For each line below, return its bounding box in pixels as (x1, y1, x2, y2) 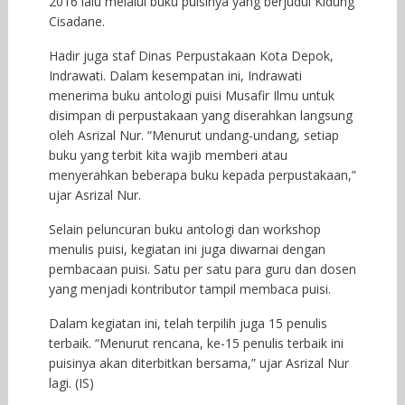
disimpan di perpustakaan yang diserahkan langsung (48, 106, 353, 124)
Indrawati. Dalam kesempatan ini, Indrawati (48, 66, 302, 84)
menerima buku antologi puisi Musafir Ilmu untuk (48, 86, 334, 104)
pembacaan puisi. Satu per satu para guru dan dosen (48, 259, 356, 278)
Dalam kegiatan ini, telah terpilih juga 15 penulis (48, 314, 327, 332)
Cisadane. (48, 12, 105, 30)
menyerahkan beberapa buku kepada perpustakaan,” (48, 165, 356, 184)
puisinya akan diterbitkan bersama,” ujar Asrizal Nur (48, 353, 349, 372)
